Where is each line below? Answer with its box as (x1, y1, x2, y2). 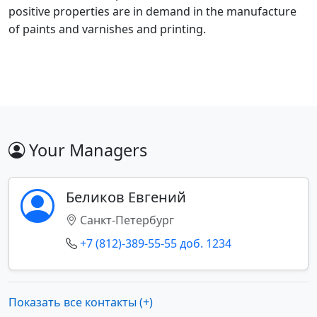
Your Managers (25, 139, 147, 162)
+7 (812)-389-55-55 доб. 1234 (80, 236, 231, 252)
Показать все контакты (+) (8, 294, 153, 311)
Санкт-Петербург (77, 212, 174, 229)
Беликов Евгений (66, 188, 186, 207)
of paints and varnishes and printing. (8, 21, 206, 38)
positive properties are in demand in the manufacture (8, 4, 296, 20)
